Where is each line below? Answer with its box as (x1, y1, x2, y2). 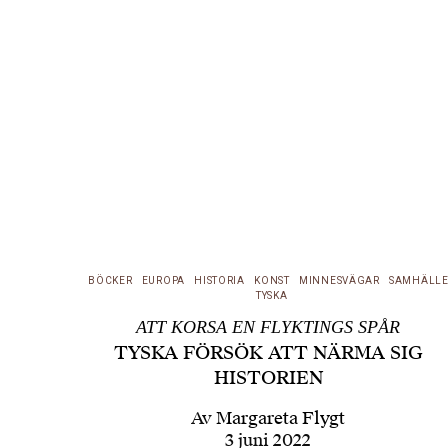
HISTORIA (194, 275, 245, 287)
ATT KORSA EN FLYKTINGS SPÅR (136, 317, 401, 338)
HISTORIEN (213, 366, 323, 390)
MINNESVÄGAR (299, 275, 380, 287)
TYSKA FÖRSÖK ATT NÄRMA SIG (113, 341, 423, 365)
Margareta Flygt (216, 407, 346, 430)
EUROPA (141, 275, 185, 287)
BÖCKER (88, 275, 133, 287)
